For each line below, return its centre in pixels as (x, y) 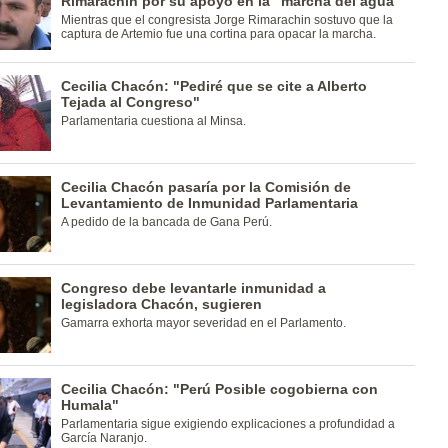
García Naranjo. (103, 438)
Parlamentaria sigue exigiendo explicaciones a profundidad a (227, 424)
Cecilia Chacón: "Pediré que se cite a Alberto (213, 86)
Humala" (89, 405)
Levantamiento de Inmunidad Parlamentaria (209, 203)
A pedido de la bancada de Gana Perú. (166, 222)
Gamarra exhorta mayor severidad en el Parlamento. (203, 323)
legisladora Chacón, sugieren (161, 304)
